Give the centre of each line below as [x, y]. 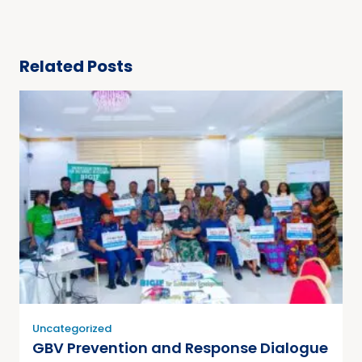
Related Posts [76, 67]
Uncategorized [72, 329]
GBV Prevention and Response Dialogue [180, 348]
